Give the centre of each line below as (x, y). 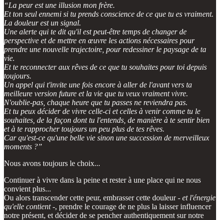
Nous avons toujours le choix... (52, 163)
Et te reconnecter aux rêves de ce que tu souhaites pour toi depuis (105, 67)
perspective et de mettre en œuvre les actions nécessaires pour (99, 40)
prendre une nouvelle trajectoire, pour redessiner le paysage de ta (105, 49)
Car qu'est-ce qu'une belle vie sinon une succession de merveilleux (107, 137)
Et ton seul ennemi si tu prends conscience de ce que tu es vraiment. (109, 14)
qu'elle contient (27, 206)
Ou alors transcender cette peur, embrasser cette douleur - (93, 197)
